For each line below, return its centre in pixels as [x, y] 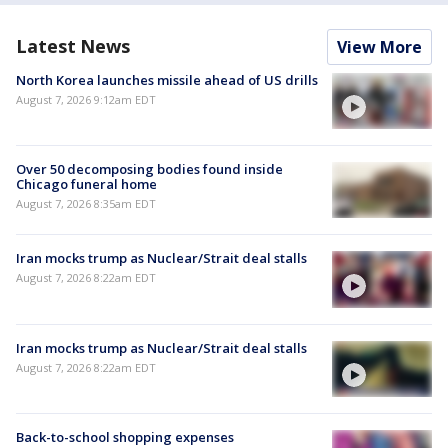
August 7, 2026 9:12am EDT [86, 99]
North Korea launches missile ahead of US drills [167, 79]
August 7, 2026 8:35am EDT [86, 204]
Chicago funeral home [86, 184]
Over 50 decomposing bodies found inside [149, 169]
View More [379, 46]
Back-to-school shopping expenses [125, 436]
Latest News [73, 45]
